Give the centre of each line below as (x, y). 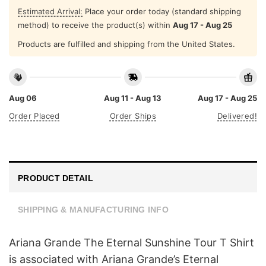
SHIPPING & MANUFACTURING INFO (94, 209)
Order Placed (34, 116)
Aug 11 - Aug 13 (133, 98)
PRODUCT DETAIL (56, 178)
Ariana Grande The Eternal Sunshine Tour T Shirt (132, 242)
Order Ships (133, 116)
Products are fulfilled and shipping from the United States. (126, 44)
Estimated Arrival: (50, 11)
